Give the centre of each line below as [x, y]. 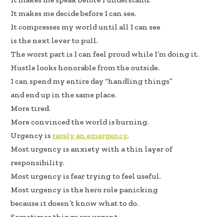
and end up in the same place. [64, 95]
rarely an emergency [90, 136]
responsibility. [38, 163]
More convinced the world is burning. [80, 122]
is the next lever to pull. [54, 41]
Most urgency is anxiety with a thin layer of [92, 149]
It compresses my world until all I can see [86, 27]
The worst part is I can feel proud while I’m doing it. [105, 54]
